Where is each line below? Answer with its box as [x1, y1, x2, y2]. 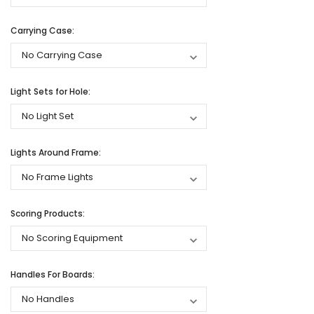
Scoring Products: [11, 207, 85, 220]
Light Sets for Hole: [11, 86, 90, 98]
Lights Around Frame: [11, 146, 101, 159]
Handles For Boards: [11, 268, 95, 281]
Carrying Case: [11, 25, 74, 37]
